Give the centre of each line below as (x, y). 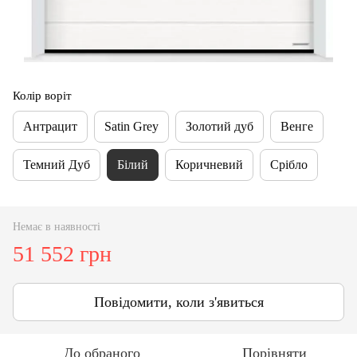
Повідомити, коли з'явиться (178, 302)
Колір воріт (42, 95)
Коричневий (209, 164)
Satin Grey (131, 126)
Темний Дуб (57, 164)
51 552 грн (62, 253)
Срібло (289, 164)
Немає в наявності (57, 226)
